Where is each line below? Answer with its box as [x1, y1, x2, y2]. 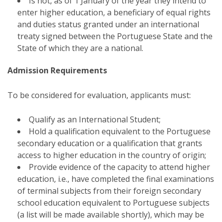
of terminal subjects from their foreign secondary [17, 185, 201, 196]
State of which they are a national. [17, 43, 143, 54]
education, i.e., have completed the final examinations [17, 173, 214, 184]
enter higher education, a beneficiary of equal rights [17, 7, 211, 18]
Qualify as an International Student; [29, 114, 161, 125]
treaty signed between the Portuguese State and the [17, 31, 213, 42]
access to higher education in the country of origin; [17, 150, 206, 161]
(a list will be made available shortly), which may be [17, 209, 204, 220]
